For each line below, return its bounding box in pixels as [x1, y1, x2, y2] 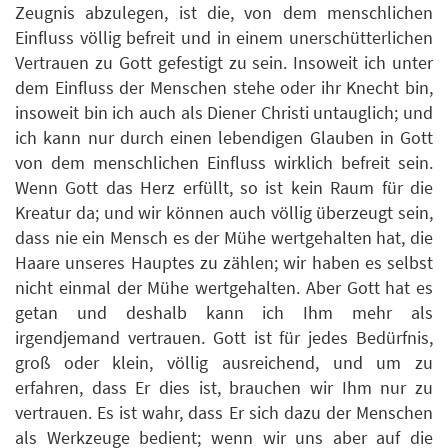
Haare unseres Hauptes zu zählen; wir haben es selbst [15, 251, 433, 275]
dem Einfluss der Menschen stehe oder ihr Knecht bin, [15, 76, 433, 100]
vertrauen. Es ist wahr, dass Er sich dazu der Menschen [15, 401, 433, 425]
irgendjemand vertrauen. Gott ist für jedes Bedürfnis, [15, 326, 433, 350]
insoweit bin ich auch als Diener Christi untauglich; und [15, 101, 433, 125]
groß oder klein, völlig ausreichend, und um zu [15, 351, 433, 375]
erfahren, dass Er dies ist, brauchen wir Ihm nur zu [15, 376, 433, 400]
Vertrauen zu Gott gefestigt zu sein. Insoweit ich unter [15, 51, 433, 75]
